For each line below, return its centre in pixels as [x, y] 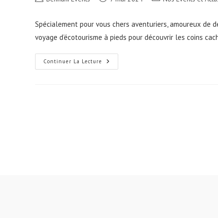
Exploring [118, 62]
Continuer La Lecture [73, 61]
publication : [52, 28]
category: [165, 8]
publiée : [111, 8]
